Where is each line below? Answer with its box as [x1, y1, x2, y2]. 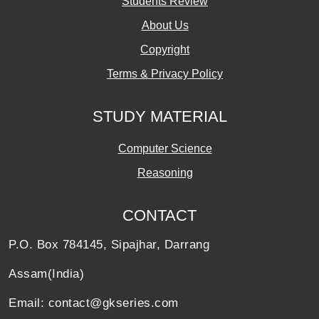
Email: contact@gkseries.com [9, 296, 179, 310]
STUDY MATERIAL [92, 108, 227, 126]
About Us [141, 19, 189, 32]
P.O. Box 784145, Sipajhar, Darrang [9, 238, 209, 252]
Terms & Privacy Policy [107, 68, 223, 80]
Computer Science [117, 142, 212, 155]
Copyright [140, 43, 189, 56]
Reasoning [137, 167, 193, 179]
